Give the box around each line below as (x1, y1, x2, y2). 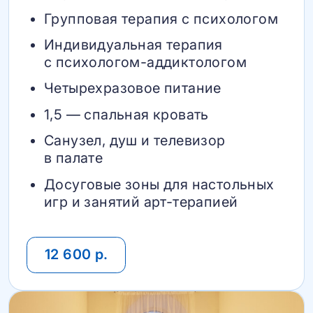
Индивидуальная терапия (44, 36, 223, 53)
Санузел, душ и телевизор (44, 132, 226, 150)
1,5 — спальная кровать (44, 105, 209, 123)
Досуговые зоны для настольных (44, 175, 275, 193)
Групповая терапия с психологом (44, 10, 278, 27)
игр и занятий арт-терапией (44, 193, 238, 210)
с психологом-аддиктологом (44, 53, 247, 71)
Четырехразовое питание (44, 80, 221, 97)
